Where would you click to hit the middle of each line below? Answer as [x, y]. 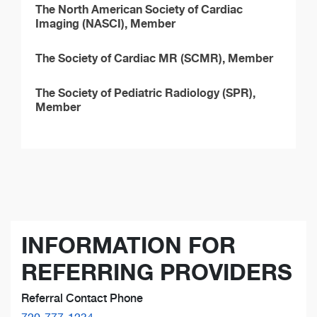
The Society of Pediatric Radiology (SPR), [145, 93]
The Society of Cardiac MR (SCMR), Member [154, 58]
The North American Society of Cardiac [139, 10]
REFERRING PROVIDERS [157, 272]
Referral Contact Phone [82, 299]
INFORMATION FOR [128, 246]
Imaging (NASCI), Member [105, 24]
